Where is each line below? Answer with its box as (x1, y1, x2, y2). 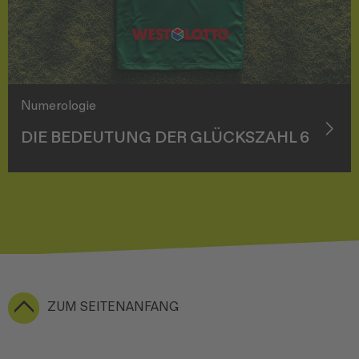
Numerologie (21, 98, 96, 114)
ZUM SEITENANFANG (47, 299, 179, 315)
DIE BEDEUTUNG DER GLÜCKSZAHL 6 (21, 127, 309, 147)
